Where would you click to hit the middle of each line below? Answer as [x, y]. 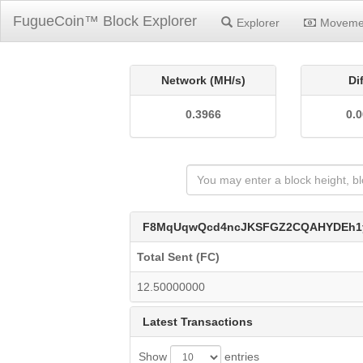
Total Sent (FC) [179, 257]
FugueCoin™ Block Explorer [105, 21]
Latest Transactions [198, 322]
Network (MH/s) [203, 80]
